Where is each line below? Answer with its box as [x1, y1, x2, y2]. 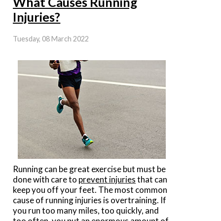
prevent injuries [78, 174, 136, 184]
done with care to [13, 174, 79, 184]
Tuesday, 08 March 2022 [13, 34, 89, 43]
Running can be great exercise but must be [13, 163, 166, 174]
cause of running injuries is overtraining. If [13, 194, 167, 205]
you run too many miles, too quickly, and [13, 205, 159, 216]
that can [136, 174, 168, 184]
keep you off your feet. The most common [13, 184, 168, 195]
